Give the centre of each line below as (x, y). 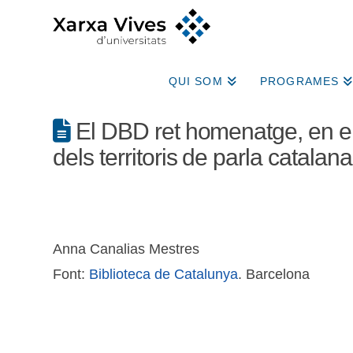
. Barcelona (274, 275)
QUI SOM (195, 82)
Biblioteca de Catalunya (164, 275)
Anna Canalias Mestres (126, 249)
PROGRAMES (299, 82)
